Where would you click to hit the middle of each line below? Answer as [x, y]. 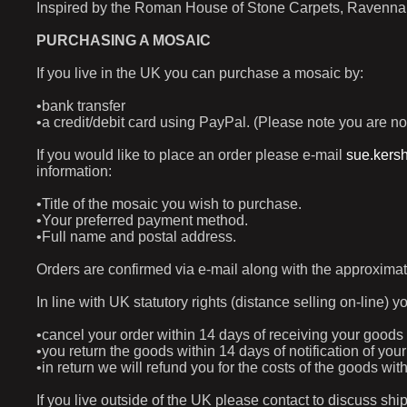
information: [74, 171]
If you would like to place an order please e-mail [191, 155]
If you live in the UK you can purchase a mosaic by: [200, 73]
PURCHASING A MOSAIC [124, 40]
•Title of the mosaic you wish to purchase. [169, 204]
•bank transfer [81, 106]
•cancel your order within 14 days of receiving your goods [220, 335]
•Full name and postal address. [136, 237]
